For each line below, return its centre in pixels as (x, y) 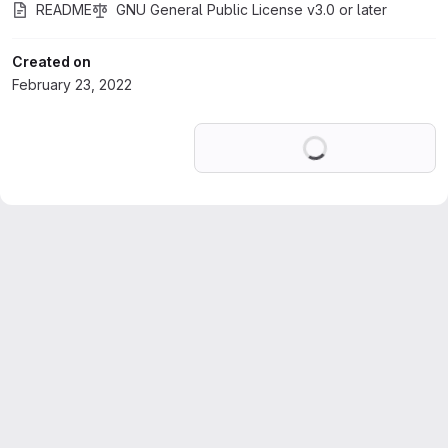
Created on (51, 61)
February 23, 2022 (72, 84)
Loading (353, 134)
